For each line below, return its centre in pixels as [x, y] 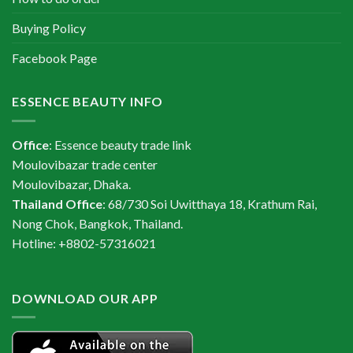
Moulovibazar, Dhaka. [71, 184]
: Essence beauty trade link [120, 144]
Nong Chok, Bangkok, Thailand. [97, 223]
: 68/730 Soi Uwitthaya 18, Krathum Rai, [210, 203]
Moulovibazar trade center [85, 164]
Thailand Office [57, 203]
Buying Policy [49, 28]
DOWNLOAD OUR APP [85, 298]
